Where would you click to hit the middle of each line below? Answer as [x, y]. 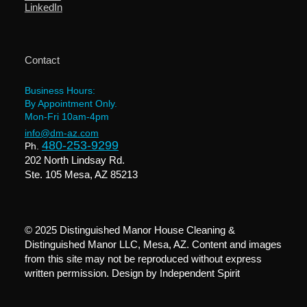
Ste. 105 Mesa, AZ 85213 [81, 175]
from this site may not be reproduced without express [143, 259]
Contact [42, 60]
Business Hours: [60, 91]
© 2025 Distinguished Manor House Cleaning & [130, 230]
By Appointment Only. [71, 104]
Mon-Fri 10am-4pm [71, 117]
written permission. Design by [90, 273]
